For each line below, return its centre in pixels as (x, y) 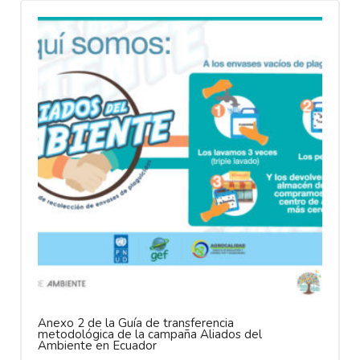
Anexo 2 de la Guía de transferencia (136, 323)
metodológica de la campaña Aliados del (150, 334)
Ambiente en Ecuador (97, 345)
